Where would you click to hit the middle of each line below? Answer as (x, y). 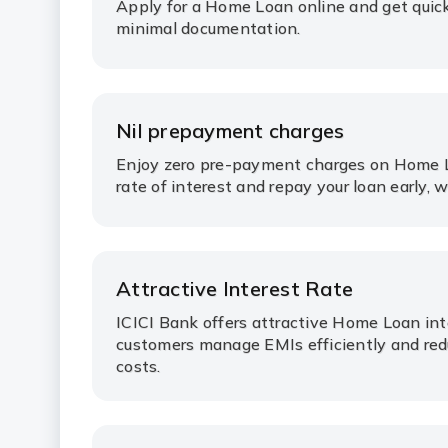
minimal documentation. (208, 28)
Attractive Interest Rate (234, 288)
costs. (138, 366)
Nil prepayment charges (230, 130)
